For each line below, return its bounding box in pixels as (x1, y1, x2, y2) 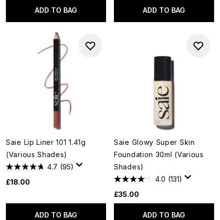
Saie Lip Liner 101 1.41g (6, 138, 86, 146)
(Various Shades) (6, 150, 68, 159)
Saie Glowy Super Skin (114, 138, 195, 146)
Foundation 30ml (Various (114, 150, 204, 159)
